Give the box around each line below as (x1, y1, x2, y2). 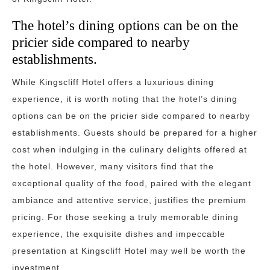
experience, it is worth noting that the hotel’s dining (12, 94, 237, 104)
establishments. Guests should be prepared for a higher (12, 128, 257, 137)
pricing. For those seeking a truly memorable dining (12, 212, 239, 222)
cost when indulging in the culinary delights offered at (12, 145, 247, 154)
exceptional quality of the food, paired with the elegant (12, 178, 251, 188)
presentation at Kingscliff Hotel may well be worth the (12, 246, 246, 256)
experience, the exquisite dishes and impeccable (12, 229, 225, 239)
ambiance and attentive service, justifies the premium (12, 195, 246, 205)
